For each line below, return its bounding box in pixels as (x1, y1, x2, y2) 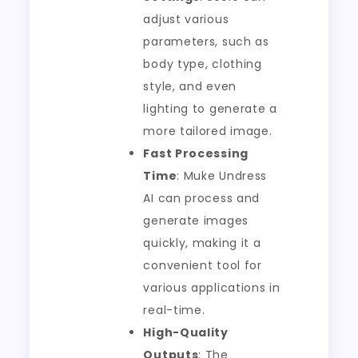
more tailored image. (143, 123, 272, 139)
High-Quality (143, 324, 229, 340)
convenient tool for (143, 257, 262, 273)
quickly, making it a (143, 235, 261, 251)
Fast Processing (143, 145, 249, 161)
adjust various (143, 11, 229, 27)
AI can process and (143, 190, 261, 206)
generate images (143, 213, 249, 229)
